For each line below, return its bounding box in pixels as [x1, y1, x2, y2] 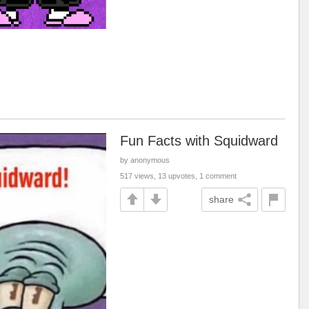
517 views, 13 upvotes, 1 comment [120, 171, 237, 180]
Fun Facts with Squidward [120, 132, 278, 148]
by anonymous [120, 155, 170, 164]
